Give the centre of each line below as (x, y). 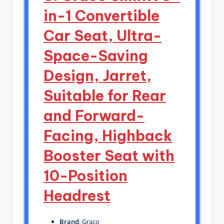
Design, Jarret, (97, 76)
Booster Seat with (109, 156)
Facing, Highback (108, 136)
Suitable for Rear (105, 96)
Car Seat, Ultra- (102, 36)
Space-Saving (96, 56)
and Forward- (94, 116)
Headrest (77, 196)
